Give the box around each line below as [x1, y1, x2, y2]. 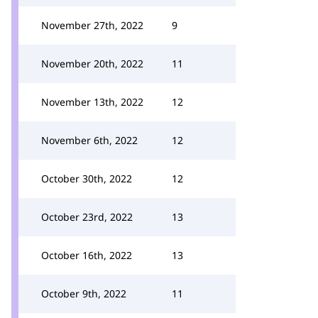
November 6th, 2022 [41, 133, 138, 147]
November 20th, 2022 [41, 57, 143, 70]
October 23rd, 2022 [41, 210, 133, 224]
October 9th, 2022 [41, 287, 126, 300]
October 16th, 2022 [41, 248, 132, 262]
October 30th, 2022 [41, 172, 132, 185]
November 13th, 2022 [41, 95, 143, 109]
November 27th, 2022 [41, 18, 143, 32]
